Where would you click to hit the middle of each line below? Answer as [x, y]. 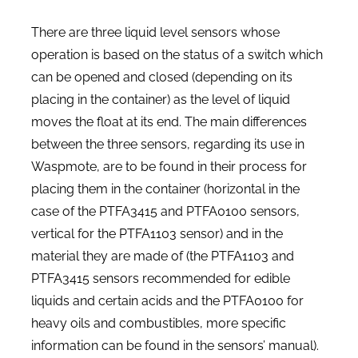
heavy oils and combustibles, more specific [158, 324]
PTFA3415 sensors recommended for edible [160, 279]
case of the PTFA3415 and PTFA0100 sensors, [165, 212]
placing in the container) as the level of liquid [160, 100]
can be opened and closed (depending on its [161, 78]
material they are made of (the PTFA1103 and [162, 257]
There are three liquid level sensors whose [155, 33]
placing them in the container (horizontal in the [165, 189]
